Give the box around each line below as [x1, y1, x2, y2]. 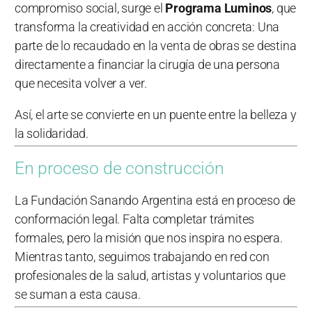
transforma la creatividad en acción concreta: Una [15, 19, 280, 34]
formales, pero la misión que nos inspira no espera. [15, 231, 283, 245]
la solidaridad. [15, 125, 89, 141]
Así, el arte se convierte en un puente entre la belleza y [15, 107, 297, 122]
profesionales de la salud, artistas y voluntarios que [15, 268, 286, 283]
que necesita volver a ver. [15, 75, 147, 91]
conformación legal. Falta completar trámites [15, 212, 255, 226]
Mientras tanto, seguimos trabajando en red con [15, 249, 270, 264]
